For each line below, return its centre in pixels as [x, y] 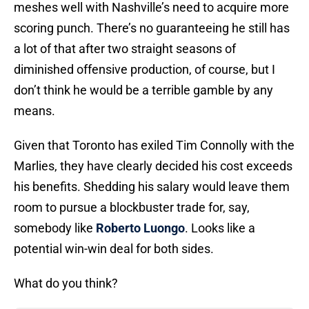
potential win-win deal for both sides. [114, 249]
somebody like [55, 228]
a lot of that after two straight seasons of [125, 49]
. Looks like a [220, 228]
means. [34, 111]
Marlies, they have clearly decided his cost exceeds [153, 166]
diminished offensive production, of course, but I [144, 70]
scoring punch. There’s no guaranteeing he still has [152, 28]
